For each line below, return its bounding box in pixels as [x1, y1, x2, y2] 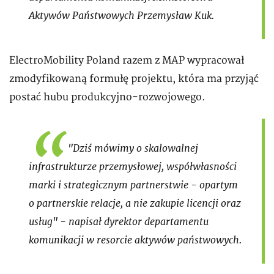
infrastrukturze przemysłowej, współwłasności [29, 160, 237, 173]
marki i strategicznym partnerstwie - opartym [29, 179, 238, 191]
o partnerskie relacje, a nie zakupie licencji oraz [29, 197, 241, 210]
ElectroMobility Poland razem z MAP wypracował [9, 54, 244, 67]
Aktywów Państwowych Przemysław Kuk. [29, 9, 214, 22]
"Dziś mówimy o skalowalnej [68, 142, 198, 155]
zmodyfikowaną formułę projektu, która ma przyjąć [9, 73, 259, 86]
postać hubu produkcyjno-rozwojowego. [9, 91, 206, 104]
